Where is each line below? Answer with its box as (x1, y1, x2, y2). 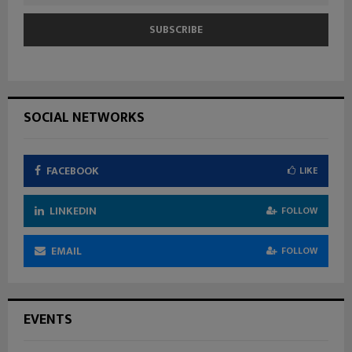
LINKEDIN (49, 202, 97, 220)
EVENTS (24, 308, 72, 332)
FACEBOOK (46, 162, 99, 180)
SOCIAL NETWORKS (24, 106, 145, 130)
